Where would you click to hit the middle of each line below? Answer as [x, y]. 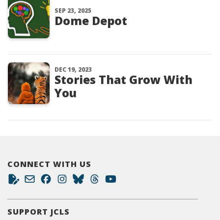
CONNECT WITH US [49, 164]
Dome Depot [91, 21]
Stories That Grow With [124, 80]
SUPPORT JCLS [39, 212]
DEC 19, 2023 [73, 69]
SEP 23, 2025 [73, 11]
